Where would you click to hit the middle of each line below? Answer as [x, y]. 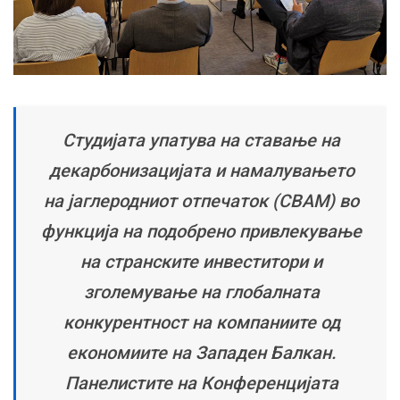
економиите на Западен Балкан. [201, 353]
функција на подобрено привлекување [201, 232]
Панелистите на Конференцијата [201, 383]
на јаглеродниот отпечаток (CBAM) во [201, 201]
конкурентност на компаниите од [201, 323]
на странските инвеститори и [201, 262]
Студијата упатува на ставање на [201, 141]
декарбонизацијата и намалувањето [201, 171]
